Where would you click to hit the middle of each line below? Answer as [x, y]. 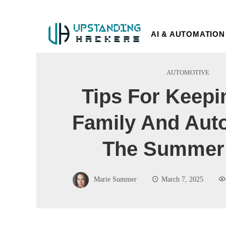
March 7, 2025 [182, 179]
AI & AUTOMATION [188, 34]
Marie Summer [115, 179]
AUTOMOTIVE [188, 72]
